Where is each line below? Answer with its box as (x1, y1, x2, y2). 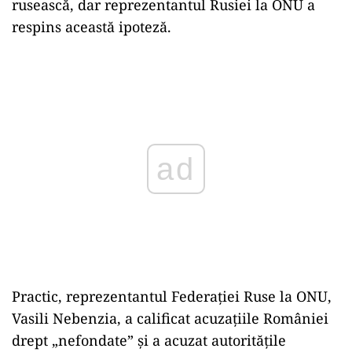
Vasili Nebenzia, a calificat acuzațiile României (12, 309, 328, 328)
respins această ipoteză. (12, 16, 171, 36)
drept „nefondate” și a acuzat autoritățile (12, 331, 286, 350)
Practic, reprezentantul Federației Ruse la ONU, (12, 287, 332, 306)
